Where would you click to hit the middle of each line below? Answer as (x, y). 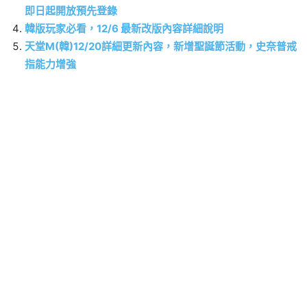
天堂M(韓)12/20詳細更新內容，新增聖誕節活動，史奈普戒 (161, 47)
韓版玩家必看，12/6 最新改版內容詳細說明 (124, 29)
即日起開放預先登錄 (71, 11)
